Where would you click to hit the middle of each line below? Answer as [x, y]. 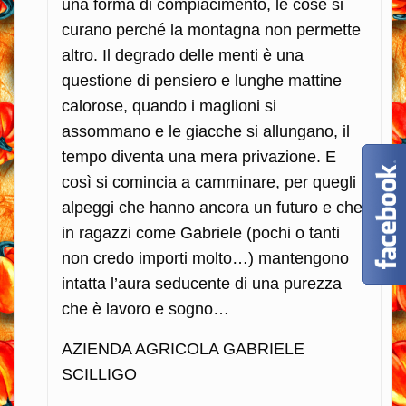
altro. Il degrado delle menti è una [183, 55]
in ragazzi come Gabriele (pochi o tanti [201, 232]
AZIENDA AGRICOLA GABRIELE [183, 348]
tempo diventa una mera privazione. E [199, 156]
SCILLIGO [99, 374]
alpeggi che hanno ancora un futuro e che [212, 207]
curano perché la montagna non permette [211, 29]
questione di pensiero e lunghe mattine [202, 80]
